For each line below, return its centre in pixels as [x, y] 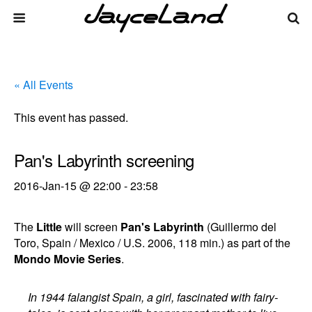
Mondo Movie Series [68, 259]
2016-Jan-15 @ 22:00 [68, 186]
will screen [91, 227]
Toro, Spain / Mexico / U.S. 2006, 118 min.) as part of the [152, 243]
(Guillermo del [240, 227]
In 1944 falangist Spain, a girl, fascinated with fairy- [153, 297]
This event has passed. [71, 117]
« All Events [44, 85]
